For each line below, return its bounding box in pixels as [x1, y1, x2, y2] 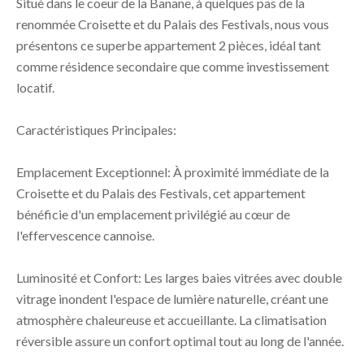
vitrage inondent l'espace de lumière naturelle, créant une [16, 291, 328, 306]
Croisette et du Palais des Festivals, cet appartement [16, 185, 305, 201]
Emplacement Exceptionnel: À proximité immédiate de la [16, 164, 329, 180]
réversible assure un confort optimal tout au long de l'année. [16, 333, 344, 349]
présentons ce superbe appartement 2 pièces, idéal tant [16, 37, 321, 53]
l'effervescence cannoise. [16, 227, 154, 243]
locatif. [16, 80, 54, 95]
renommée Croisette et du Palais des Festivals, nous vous [16, 16, 329, 32]
